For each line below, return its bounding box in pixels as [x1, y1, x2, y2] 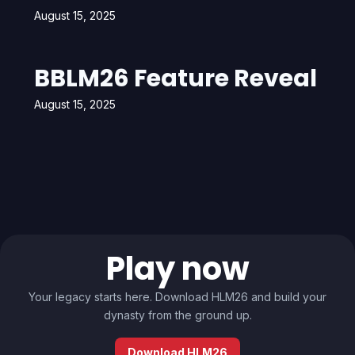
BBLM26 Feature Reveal [33, 62, 317, 95]
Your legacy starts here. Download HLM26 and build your [29, 290, 326, 303]
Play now [105, 246, 250, 291]
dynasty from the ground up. [103, 308, 252, 322]
